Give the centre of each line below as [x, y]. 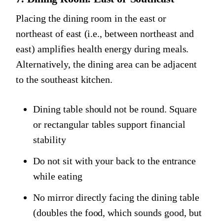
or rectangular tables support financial [109, 125]
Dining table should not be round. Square [115, 109]
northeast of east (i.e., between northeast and [105, 34]
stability [50, 140]
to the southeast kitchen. [64, 80]
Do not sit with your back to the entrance [115, 161]
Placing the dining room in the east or [91, 18]
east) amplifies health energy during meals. [102, 49]
